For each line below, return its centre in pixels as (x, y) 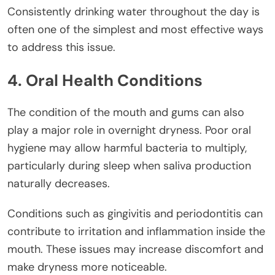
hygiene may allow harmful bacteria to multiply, (127, 148)
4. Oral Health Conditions (105, 80)
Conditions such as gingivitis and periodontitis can (135, 214)
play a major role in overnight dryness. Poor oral (129, 130)
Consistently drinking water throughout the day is (134, 12)
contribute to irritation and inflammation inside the (136, 232)
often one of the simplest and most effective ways (135, 30)
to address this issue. (61, 48)
